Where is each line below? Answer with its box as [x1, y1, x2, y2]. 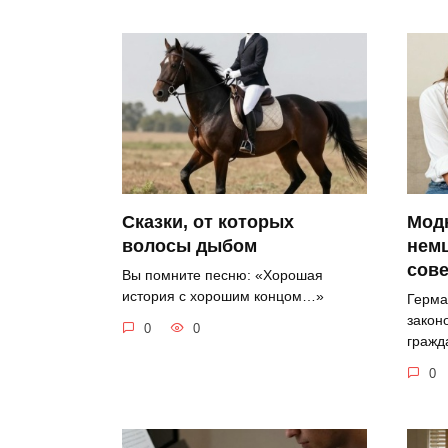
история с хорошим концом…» [122, 288, 324, 304]
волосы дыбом [122, 235, 257, 256]
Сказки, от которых [122, 211, 294, 232]
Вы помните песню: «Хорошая [122, 267, 323, 283]
